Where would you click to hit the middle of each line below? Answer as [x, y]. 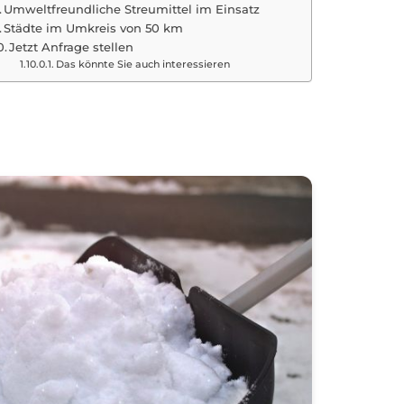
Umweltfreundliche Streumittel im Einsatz [132, 9]
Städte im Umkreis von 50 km [94, 28]
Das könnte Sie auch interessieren [142, 64]
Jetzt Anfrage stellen [72, 47]
